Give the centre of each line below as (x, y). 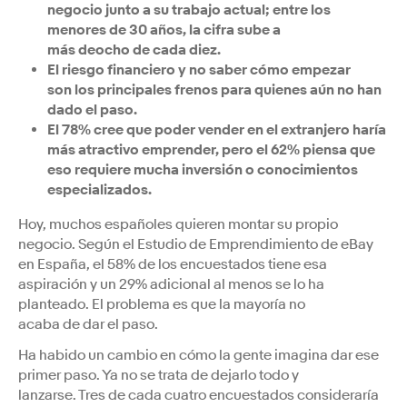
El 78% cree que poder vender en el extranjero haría (217, 129)
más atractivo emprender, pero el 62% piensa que (211, 149)
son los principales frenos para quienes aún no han (214, 89)
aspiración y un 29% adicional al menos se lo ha (171, 284)
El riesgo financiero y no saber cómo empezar (199, 69)
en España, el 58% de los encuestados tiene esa (173, 264)
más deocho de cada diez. (134, 50)
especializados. (99, 189)
